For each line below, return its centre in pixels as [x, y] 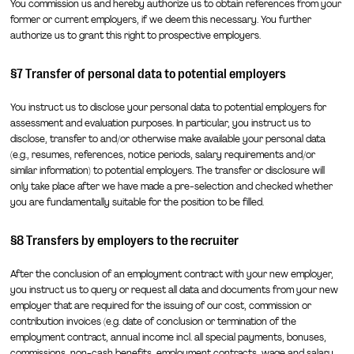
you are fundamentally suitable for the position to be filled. [137, 203]
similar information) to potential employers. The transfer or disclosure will [167, 171]
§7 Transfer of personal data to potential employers [148, 74]
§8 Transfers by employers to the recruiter [124, 241]
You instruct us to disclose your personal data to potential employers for [168, 108]
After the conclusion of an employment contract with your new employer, [171, 275]
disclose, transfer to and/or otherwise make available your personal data [168, 139]
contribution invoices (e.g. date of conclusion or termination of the [153, 322]
